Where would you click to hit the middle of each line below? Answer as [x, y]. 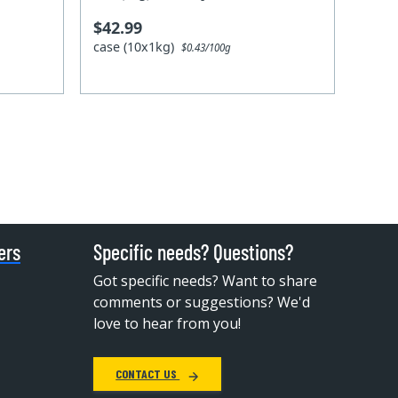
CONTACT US [148, 374]
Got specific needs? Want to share [206, 281]
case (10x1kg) [138, 46]
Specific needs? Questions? [194, 252]
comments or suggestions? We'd [202, 302]
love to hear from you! [167, 324]
